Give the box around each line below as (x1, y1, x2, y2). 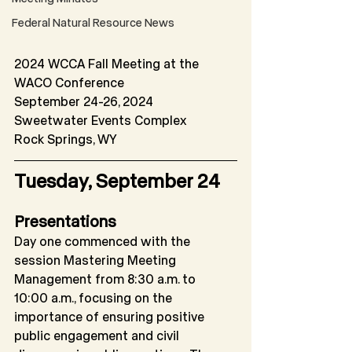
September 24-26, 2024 (14, 93, 153, 109)
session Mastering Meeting (14, 252, 179, 268)
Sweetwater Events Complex (14, 112, 189, 128)
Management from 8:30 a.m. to (14, 271, 196, 287)
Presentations (14, 211, 116, 231)
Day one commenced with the (14, 233, 193, 249)
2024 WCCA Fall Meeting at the (14, 56, 202, 71)
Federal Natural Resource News (12, 16, 174, 29)
